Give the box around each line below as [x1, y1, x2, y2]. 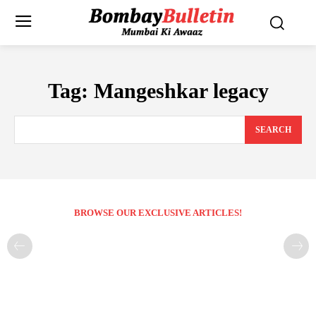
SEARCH [255, 125, 291, 135]
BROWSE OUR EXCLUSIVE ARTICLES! [74, 207, 242, 219]
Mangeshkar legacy [93, 78, 269, 102]
